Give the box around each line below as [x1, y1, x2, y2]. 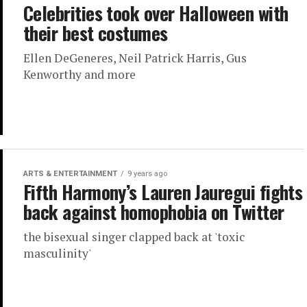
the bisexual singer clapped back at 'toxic [23, 229, 245, 245]
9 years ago [127, 169, 167, 179]
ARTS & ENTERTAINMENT [23, 169, 117, 179]
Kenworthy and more [23, 66, 136, 82]
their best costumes [23, 19, 168, 47]
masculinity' [23, 245, 91, 262]
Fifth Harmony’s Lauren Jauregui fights [23, 178, 303, 206]
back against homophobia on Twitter [23, 198, 284, 226]
